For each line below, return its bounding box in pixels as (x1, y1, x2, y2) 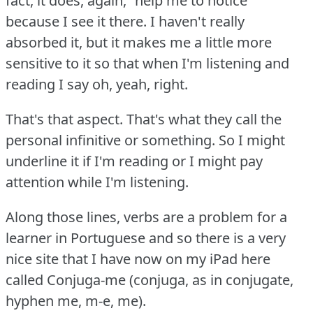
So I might (219, 131, 285, 150)
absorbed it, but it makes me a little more (6, 33, 272, 52)
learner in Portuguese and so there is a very (6, 228, 286, 248)
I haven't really (150, 12, 245, 31)
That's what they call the (126, 110, 282, 129)
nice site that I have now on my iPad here (6, 249, 270, 269)
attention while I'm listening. (6, 173, 189, 192)
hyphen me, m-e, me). (6, 291, 146, 311)
